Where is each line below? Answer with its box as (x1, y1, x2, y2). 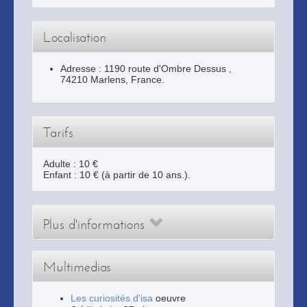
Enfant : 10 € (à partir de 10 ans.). (43, 169, 191, 180)
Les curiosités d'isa (71, 293, 153, 304)
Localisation (43, 29, 106, 45)
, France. (125, 74, 164, 85)
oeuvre (153, 293, 186, 304)
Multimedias (43, 259, 111, 275)
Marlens (90, 74, 125, 85)
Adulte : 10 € (43, 158, 98, 169)
